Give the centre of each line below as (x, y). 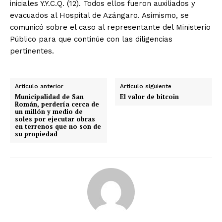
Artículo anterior (39, 86)
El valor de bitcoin (150, 96)
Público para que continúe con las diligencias (91, 39)
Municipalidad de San (49, 96)
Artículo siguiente (146, 86)
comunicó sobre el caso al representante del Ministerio (110, 27)
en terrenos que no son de (58, 126)
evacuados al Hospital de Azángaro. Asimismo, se (99, 15)
